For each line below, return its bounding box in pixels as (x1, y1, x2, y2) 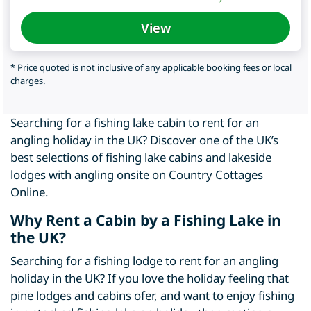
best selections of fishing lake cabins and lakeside (10, 149, 271, 166)
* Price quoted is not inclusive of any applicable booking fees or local (10, 61, 292, 74)
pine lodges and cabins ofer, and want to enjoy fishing (10, 287, 294, 304)
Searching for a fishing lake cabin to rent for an (10, 115, 259, 131)
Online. (10, 184, 49, 201)
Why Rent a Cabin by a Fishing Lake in (10, 210, 281, 230)
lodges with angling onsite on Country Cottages (10, 167, 263, 183)
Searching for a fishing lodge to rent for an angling (10, 253, 278, 269)
